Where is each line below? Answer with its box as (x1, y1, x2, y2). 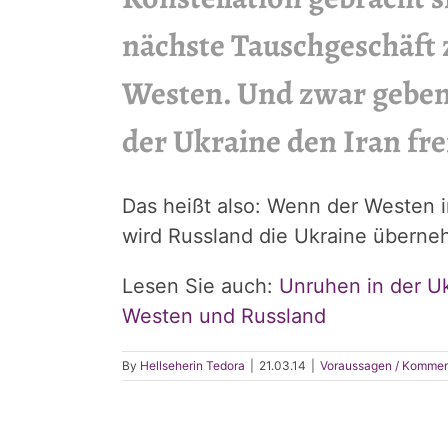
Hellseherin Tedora (140, 358, 245, 374)
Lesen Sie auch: (122, 274, 279, 299)
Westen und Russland (122, 304, 326, 329)
